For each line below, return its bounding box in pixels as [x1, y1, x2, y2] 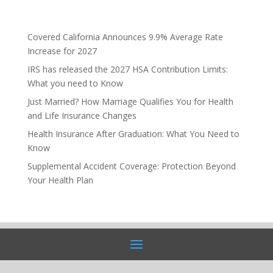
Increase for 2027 [27, 45, 97, 57]
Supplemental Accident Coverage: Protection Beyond [27, 160, 236, 172]
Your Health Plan [27, 174, 93, 186]
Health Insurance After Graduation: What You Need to [27, 128, 239, 140]
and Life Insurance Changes [27, 110, 136, 121]
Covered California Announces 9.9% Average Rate [27, 31, 223, 43]
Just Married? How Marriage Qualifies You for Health [27, 96, 233, 107]
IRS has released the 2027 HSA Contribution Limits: [27, 63, 228, 75]
